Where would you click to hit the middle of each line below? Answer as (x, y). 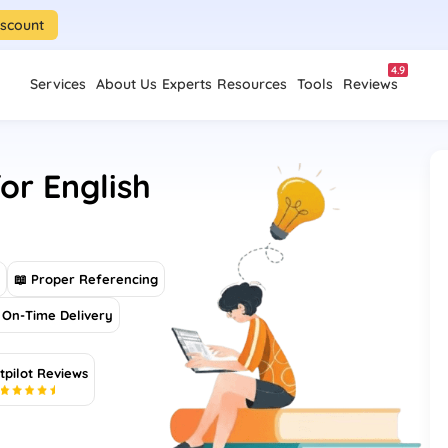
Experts (187, 84)
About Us (126, 84)
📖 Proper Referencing (86, 279)
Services (58, 84)
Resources (252, 84)
